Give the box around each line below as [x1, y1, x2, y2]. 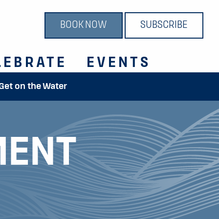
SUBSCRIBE [140, 20, 188, 30]
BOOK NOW [60, 20, 107, 30]
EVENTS [86, 56, 151, 70]
